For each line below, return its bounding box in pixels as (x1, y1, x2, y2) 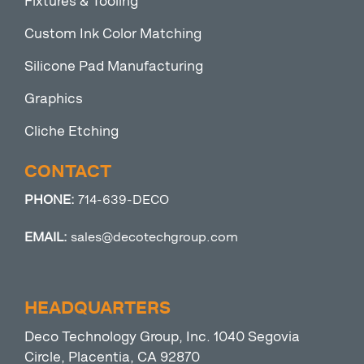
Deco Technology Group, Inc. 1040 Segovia (24, 328, 300, 345)
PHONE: (24, 192, 78, 207)
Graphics (24, 90, 83, 107)
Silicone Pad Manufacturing (24, 58, 203, 75)
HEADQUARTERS (24, 297, 171, 319)
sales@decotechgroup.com (71, 229, 238, 245)
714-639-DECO (78, 192, 169, 207)
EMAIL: (24, 229, 67, 245)
